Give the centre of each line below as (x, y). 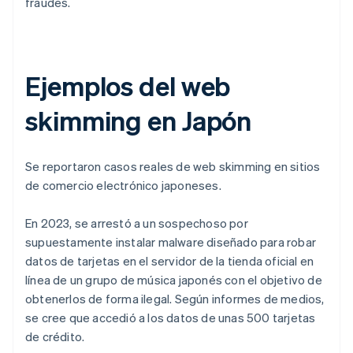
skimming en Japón (139, 121)
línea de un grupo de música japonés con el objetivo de (174, 280)
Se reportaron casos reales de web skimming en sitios (173, 167)
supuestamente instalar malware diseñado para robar (171, 242)
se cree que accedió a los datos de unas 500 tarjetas (171, 318)
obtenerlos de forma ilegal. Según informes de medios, (175, 299)
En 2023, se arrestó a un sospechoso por (137, 223)
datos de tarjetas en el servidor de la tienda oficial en (170, 261)
